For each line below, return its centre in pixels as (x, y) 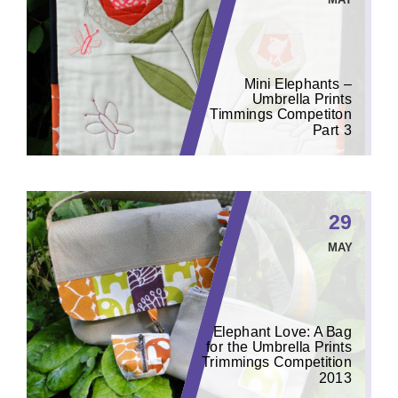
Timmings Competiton (281, 114)
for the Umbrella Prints (279, 347)
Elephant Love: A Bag (283, 331)
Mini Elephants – (298, 84)
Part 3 (333, 130)
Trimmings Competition (277, 362)
